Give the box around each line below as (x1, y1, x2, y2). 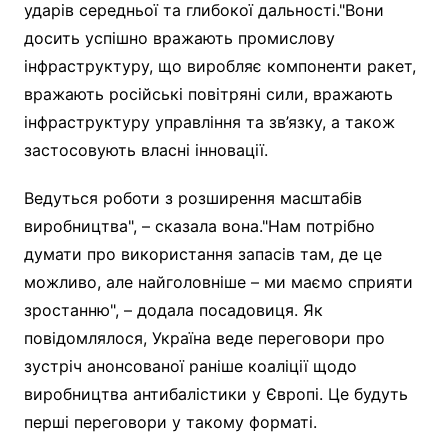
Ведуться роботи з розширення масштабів (23, 187, 362, 208)
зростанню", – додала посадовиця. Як (23, 299, 323, 320)
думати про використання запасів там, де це (23, 243, 382, 264)
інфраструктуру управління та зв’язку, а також (23, 111, 395, 132)
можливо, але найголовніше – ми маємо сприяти (23, 271, 413, 292)
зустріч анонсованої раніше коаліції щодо (23, 355, 357, 376)
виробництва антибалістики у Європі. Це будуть (23, 383, 408, 404)
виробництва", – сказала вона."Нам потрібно (23, 215, 375, 236)
